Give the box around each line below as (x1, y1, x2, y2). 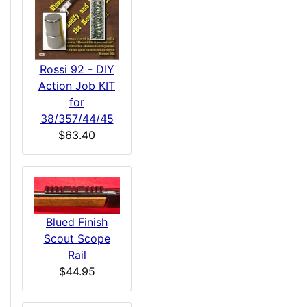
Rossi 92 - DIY (39, 62, 114, 76)
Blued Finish (46, 214, 108, 229)
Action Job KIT (38, 78, 115, 93)
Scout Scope (43, 231, 110, 245)
